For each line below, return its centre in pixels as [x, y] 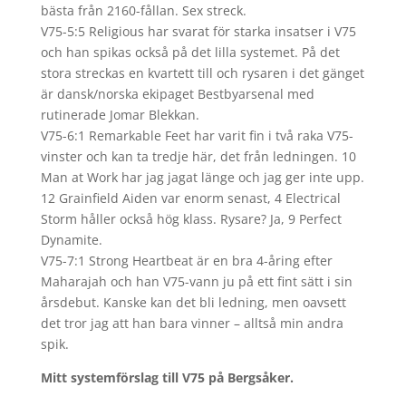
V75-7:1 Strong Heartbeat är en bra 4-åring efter [186, 261]
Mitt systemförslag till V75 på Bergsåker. [167, 377]
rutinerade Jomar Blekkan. [120, 115]
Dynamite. [71, 240]
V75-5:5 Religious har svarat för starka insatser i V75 [198, 31]
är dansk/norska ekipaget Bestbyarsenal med [177, 94]
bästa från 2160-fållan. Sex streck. [143, 10]
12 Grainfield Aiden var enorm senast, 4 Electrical [190, 198]
